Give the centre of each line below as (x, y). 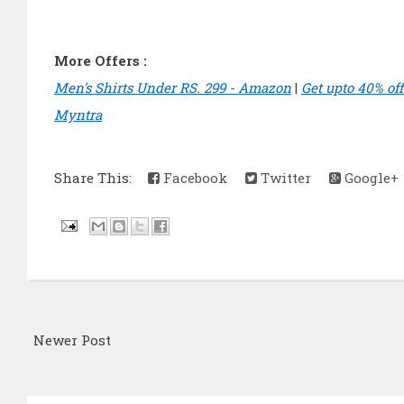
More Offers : (101, 61)
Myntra (78, 115)
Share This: (96, 178)
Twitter (284, 178)
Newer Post (72, 340)
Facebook (193, 178)
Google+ (370, 178)
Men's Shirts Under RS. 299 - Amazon (173, 88)
